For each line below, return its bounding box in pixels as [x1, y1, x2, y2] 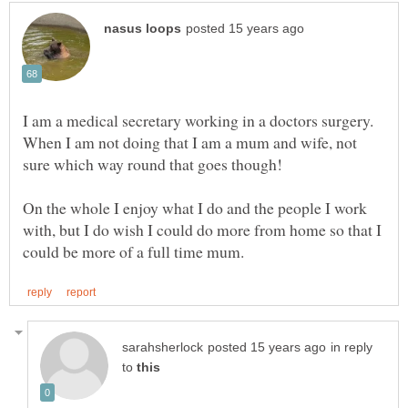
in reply [331, 341, 372, 355]
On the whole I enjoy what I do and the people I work [23, 196, 367, 219]
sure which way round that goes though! [23, 152, 288, 175]
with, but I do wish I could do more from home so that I [23, 218, 382, 240]
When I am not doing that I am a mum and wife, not [23, 130, 357, 153]
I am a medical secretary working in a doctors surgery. [23, 108, 379, 131]
